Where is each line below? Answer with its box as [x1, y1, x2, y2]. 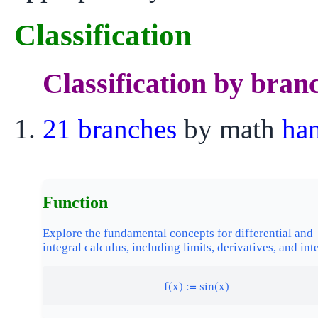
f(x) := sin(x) [164, 278, 229, 295]
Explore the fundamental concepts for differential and [43, 226, 313, 241]
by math [177, 114, 282, 145]
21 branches [43, 114, 177, 145]
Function [43, 193, 108, 212]
